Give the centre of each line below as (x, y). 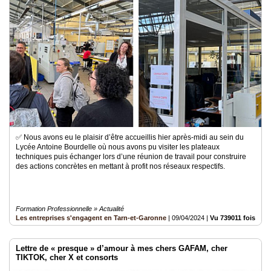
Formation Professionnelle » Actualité (70, 209)
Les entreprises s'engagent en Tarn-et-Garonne (91, 218)
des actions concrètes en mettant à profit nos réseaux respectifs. (122, 166)
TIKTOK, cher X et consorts (67, 257)
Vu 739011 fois (233, 218)
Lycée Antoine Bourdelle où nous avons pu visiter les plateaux (118, 147)
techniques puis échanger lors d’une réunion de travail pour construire (131, 157)
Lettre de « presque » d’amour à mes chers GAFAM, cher (122, 248)
